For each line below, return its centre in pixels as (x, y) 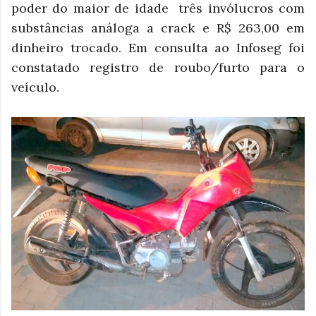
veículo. (37, 87)
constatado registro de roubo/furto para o (158, 67)
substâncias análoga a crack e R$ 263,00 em (158, 28)
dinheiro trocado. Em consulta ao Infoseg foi (158, 47)
